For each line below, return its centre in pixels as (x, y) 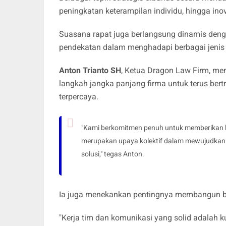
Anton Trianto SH (90, 71)
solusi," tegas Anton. (113, 154)
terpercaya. (79, 97)
